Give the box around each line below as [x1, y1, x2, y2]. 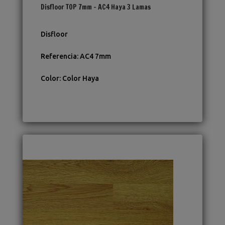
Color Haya [62, 74, 99, 83]
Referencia [40, 52, 77, 61]
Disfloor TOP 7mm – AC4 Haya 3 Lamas [40, 2, 151, 13]
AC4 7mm [79, 52, 111, 61]
